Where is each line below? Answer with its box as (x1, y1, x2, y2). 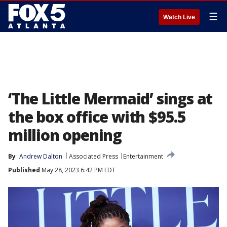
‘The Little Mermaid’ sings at (8, 88, 213, 109)
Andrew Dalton (19, 152, 62, 161)
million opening (8, 125, 122, 145)
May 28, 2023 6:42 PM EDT (40, 166, 116, 174)
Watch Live (163, 14, 195, 21)
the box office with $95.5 (8, 106, 186, 127)
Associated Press (69, 152, 118, 161)
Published (8, 166, 40, 174)
